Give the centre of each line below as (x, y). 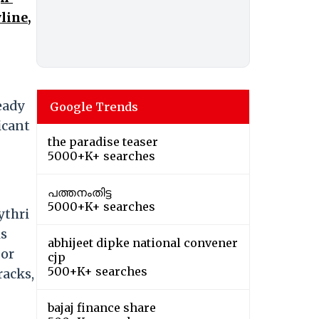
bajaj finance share (102, 308)
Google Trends (94, 107)
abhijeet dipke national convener (143, 243)
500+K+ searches (98, 272)
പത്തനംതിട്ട (79, 193)
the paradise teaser (103, 142)
